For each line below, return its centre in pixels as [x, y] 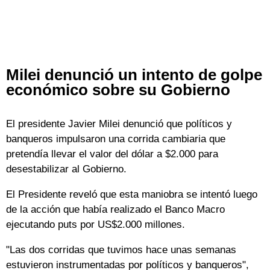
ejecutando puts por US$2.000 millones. [96, 224]
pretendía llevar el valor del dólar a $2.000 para [112, 154]
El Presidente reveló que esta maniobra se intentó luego [132, 194]
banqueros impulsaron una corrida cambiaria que [116, 139]
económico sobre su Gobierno [118, 89]
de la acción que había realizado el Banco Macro [115, 209]
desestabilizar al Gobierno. [66, 169]
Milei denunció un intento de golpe [134, 74]
